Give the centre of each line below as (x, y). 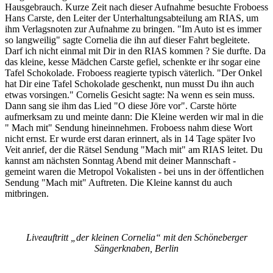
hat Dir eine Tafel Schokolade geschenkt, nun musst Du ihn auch (129, 84)
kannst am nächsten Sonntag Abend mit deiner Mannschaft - (120, 161)
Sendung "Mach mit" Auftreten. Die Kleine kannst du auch (119, 183)
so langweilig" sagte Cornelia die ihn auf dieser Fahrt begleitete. (127, 40)
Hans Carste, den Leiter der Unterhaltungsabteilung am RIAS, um (132, 18)
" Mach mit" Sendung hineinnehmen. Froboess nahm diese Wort (129, 128)
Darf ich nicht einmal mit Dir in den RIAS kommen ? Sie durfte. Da (135, 51)
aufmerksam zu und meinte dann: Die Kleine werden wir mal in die (134, 117)
